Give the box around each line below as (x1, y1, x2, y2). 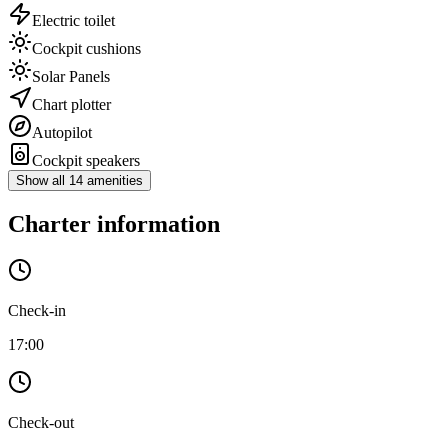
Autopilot (32, 124, 92, 142)
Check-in (8, 302, 66, 320)
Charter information (8, 211, 220, 238)
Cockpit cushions (32, 40, 141, 58)
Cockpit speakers (32, 152, 140, 170)
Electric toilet (32, 12, 115, 30)
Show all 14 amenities (16, 173, 143, 189)
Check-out (8, 414, 74, 432)
